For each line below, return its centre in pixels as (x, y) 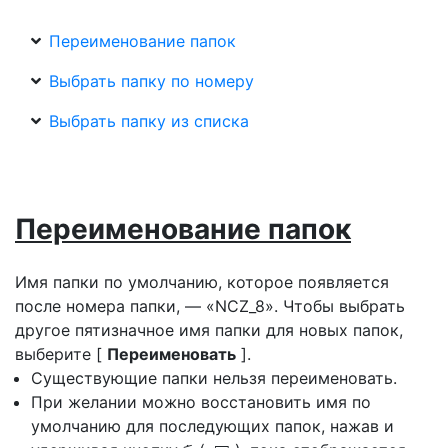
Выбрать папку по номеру (151, 80)
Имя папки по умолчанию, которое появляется (202, 281)
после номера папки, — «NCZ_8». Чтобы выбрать (210, 305)
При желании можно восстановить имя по (201, 401)
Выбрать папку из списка (149, 120)
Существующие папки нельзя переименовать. (214, 377)
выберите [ (61, 353)
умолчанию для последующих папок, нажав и (212, 425)
